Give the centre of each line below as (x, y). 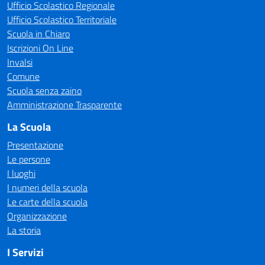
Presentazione (35, 145)
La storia (24, 230)
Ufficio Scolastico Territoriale (62, 20)
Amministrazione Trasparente (64, 105)
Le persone (29, 159)
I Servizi (25, 252)
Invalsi (20, 62)
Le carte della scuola (47, 202)
